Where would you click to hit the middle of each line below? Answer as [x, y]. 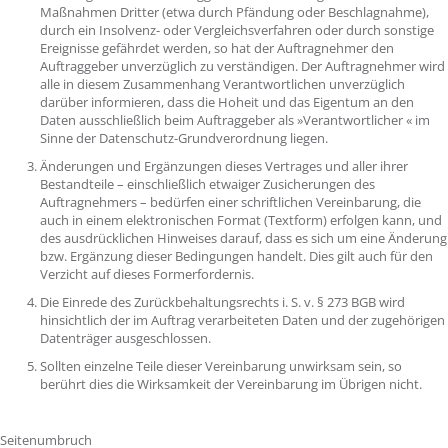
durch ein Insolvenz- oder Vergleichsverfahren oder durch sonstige [237, 30]
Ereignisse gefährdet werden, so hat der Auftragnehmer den [217, 48]
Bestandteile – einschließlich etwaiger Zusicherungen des [207, 184]
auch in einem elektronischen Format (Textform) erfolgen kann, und [241, 220]
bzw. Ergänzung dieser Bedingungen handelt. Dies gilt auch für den [236, 256]
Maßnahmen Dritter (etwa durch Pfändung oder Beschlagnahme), [234, 12]
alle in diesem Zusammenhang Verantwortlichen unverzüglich [222, 84]
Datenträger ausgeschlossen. [127, 338]
